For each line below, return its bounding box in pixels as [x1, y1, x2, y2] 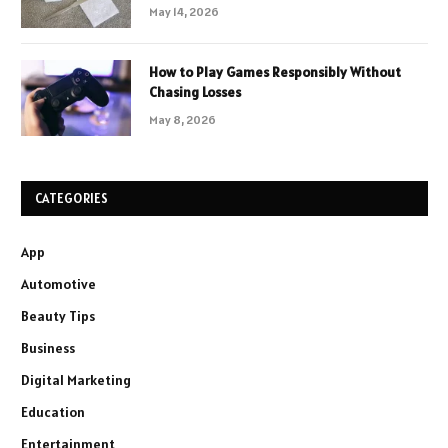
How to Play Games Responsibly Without [149, 62, 401, 81]
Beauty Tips [21, 306, 95, 325]
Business [21, 338, 75, 357]
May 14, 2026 [149, 3, 219, 19]
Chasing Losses [149, 82, 241, 101]
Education [21, 402, 85, 421]
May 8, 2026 [149, 111, 216, 127]
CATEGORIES [35, 189, 109, 207]
